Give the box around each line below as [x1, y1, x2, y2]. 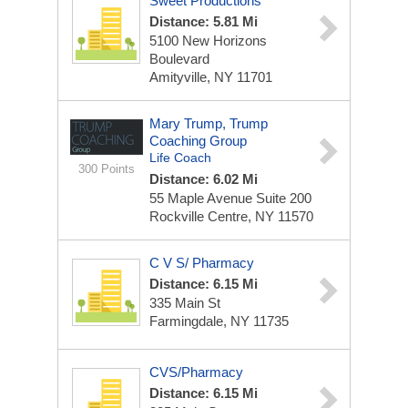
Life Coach [149, 150, 211, 165]
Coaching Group [149, 133, 247, 148]
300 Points [77, 162, 135, 176]
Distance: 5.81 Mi [149, 14, 258, 29]
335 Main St [149, 295, 220, 311]
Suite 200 [256, 190, 311, 206]
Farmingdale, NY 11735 [149, 313, 289, 329]
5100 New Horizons [149, 33, 267, 48]
